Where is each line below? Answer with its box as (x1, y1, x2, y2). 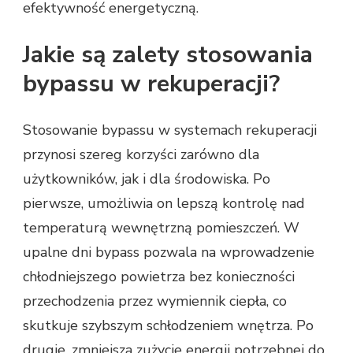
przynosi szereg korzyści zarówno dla (23, 145, 259, 165)
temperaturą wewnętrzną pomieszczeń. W (23, 218, 299, 238)
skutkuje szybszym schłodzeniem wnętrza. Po (23, 316, 314, 336)
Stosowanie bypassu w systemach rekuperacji (23, 121, 317, 140)
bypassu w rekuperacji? (23, 68, 280, 101)
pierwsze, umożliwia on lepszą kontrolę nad (23, 194, 305, 214)
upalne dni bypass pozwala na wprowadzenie (23, 243, 314, 262)
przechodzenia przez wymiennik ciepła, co (23, 292, 287, 311)
